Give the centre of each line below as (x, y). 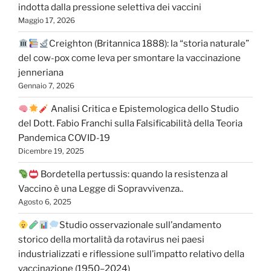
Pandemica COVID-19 (64, 138)
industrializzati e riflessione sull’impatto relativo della (131, 254)
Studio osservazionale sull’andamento (141, 225)
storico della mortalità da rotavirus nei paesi (111, 240)
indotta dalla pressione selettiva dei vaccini (110, 8)
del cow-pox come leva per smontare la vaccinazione (129, 58)
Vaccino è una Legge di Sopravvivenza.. (101, 189)
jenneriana (41, 73)
